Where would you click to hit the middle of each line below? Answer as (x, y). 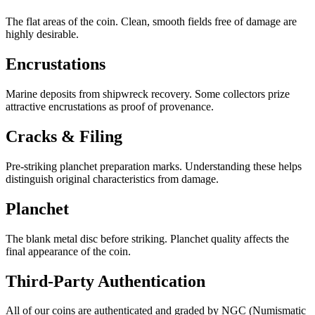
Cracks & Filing (64, 136)
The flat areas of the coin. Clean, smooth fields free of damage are (151, 22)
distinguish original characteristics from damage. (112, 179)
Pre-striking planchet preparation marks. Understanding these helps (154, 166)
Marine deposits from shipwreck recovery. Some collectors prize (148, 94)
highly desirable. (42, 34)
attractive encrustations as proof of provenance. (110, 107)
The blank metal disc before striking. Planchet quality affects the (147, 238)
